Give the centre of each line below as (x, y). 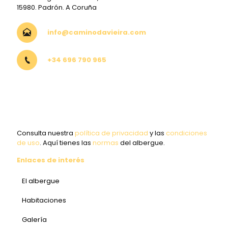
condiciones (187, 133)
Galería (34, 220)
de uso (28, 143)
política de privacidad (111, 133)
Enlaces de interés (51, 160)
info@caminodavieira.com (97, 32)
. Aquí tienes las (66, 143)
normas (106, 143)
